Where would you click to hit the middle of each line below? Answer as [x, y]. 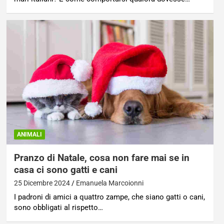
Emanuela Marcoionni [109, 183]
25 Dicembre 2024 [42, 183]
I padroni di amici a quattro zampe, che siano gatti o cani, [109, 197]
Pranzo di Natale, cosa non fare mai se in [101, 158]
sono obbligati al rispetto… [58, 208]
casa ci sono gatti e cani [65, 170]
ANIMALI [29, 135]
